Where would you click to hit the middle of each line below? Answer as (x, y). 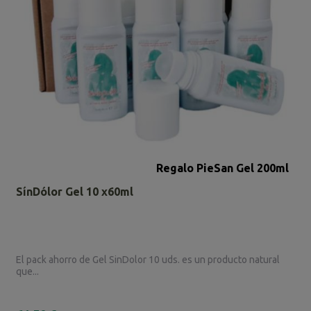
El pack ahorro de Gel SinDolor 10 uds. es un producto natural (148, 260)
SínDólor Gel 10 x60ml (75, 192)
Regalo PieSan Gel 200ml (222, 168)
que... (28, 272)
